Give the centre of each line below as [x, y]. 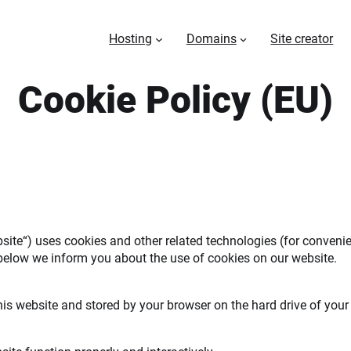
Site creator [302, 38]
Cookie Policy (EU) [175, 100]
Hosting [131, 38]
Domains [211, 38]
